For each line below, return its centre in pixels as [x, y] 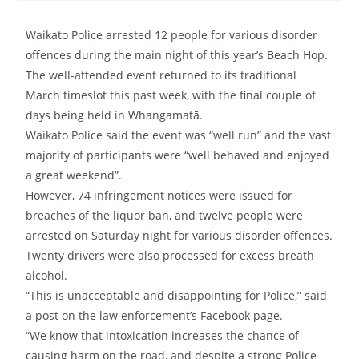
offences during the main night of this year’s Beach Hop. [179, 55]
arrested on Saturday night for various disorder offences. [179, 236]
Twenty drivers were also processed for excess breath [170, 256]
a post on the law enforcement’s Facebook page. [155, 316]
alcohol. [47, 276]
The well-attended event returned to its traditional [161, 75]
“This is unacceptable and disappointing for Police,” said [177, 296]
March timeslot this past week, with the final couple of [171, 95]
